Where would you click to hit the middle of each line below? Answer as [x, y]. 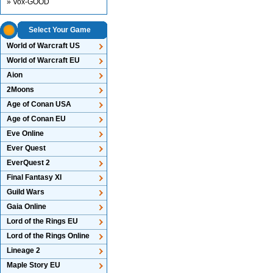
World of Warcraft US [43, 46]
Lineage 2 [23, 250]
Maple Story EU [34, 265]
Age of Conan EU [36, 119]
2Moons [20, 90]
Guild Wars [26, 192]
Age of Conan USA [39, 104]
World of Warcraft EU [43, 60]
